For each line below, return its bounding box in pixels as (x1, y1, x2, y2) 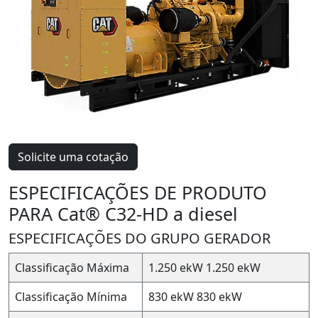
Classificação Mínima (15, 288, 127, 305)
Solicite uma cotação (18, 148, 128, 165)
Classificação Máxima (15, 259, 129, 275)
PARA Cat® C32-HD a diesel (9, 201, 238, 226)
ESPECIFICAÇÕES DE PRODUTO (9, 180, 267, 204)
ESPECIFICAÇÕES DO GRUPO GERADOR (9, 228, 270, 248)
